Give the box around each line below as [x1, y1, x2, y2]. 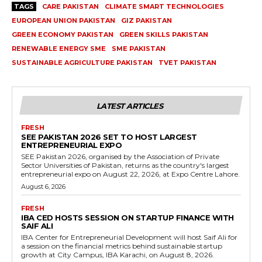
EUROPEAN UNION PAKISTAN [12, 16, 115, 25]
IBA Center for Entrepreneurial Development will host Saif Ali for [21, 233, 237, 242]
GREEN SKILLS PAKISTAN [119, 30, 208, 39]
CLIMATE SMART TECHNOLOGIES [105, 2, 224, 11]
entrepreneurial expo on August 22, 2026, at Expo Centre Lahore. [21, 170, 240, 179]
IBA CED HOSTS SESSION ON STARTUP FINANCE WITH [21, 213, 234, 223]
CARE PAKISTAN [42, 2, 99, 11]
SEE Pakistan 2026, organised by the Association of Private [21, 152, 219, 161]
